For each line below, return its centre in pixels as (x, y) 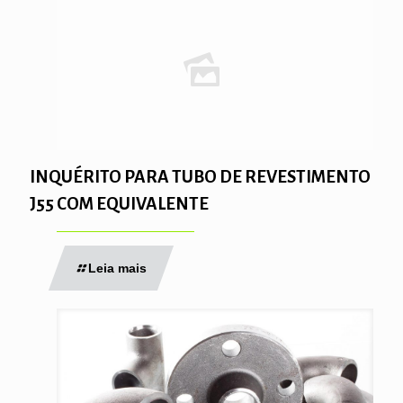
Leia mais (117, 268)
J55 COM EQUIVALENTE (119, 204)
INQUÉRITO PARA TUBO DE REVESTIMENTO (200, 177)
